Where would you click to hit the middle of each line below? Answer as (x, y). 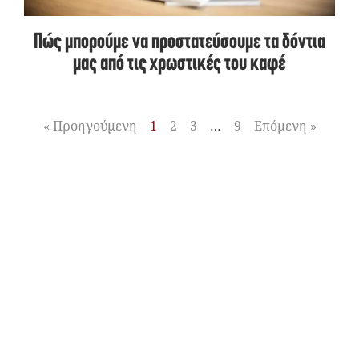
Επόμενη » (285, 125)
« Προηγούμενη (90, 125)
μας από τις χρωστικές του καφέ (179, 64)
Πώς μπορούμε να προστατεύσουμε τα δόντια (179, 42)
